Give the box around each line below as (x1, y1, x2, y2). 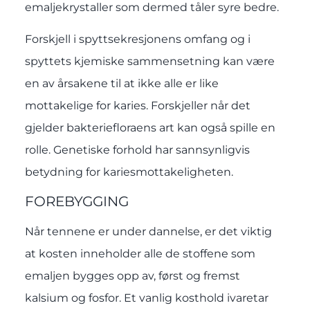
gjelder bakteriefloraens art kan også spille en (24, 120, 275, 134)
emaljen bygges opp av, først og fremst (24, 269, 240, 283)
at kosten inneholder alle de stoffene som (24, 247, 255, 261)
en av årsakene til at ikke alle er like (24, 76, 219, 90)
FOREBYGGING (24, 193, 129, 210)
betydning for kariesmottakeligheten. (24, 165, 233, 179)
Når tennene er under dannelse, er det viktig (24, 225, 272, 239)
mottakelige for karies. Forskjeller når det (24, 98, 250, 112)
